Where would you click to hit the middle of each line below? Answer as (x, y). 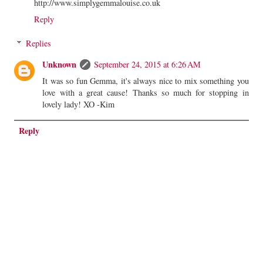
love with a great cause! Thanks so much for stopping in (146, 93)
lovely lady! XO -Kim (79, 104)
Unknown (60, 65)
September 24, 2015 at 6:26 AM (148, 65)
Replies (39, 43)
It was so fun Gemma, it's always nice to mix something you (146, 81)
